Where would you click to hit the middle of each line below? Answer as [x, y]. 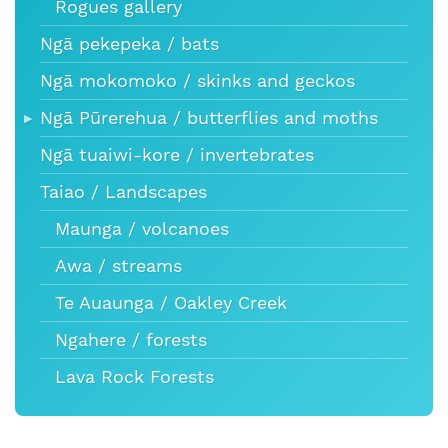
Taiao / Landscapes [123, 192]
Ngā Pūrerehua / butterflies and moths [209, 118]
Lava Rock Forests [134, 377]
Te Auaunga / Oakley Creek [171, 303]
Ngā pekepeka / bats [129, 44]
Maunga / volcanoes [142, 229]
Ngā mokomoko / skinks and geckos [197, 81]
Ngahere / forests [131, 340]
